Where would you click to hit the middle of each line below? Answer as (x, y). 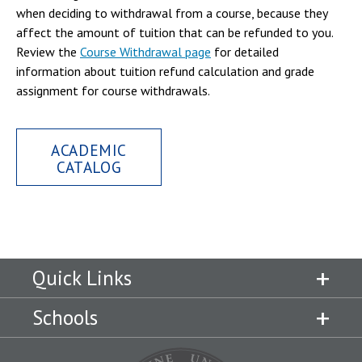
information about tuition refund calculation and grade (165, 71)
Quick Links (82, 278)
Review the (48, 52)
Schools (65, 317)
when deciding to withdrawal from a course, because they (172, 13)
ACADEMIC (89, 150)
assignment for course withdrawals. (113, 90)
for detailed (245, 52)
